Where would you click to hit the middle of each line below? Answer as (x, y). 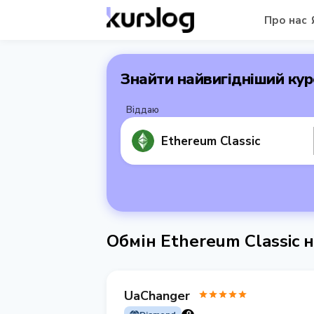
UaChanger (157, 295)
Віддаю (143, 110)
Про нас (285, 20)
